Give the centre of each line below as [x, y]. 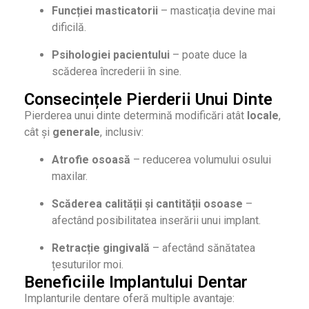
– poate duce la [208, 55]
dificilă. [69, 28]
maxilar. [70, 177]
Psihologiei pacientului [111, 55]
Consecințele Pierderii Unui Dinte [148, 100]
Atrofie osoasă [91, 160]
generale [76, 132]
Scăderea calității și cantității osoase [147, 204]
